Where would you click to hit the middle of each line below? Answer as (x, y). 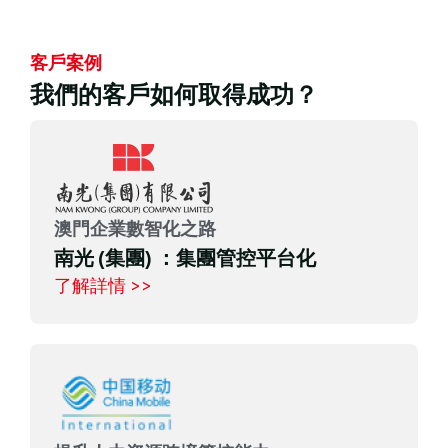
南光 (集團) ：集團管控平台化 (185, 258)
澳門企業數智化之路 (135, 229)
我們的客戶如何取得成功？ (174, 94)
